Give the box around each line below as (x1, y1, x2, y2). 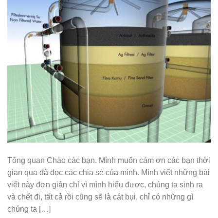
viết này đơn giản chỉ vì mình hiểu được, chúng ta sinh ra (7, 181, 203, 189)
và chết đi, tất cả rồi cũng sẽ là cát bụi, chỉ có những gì (7, 193, 193, 201)
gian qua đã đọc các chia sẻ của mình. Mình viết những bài (7, 168, 210, 177)
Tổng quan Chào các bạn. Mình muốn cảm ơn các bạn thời (7, 156, 210, 165)
